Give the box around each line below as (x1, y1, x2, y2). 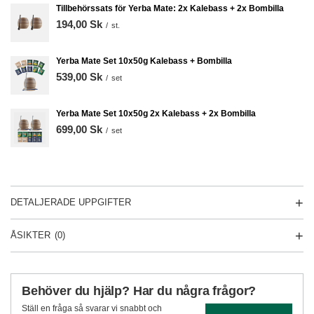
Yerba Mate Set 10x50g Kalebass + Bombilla (56, 56, 232, 66)
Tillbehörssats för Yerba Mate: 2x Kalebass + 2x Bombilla (56, 4, 284, 13)
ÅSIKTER (11, 230, 50, 240)
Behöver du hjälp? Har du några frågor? (22, 284, 257, 298)
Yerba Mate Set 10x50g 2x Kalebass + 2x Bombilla (56, 109, 256, 118)
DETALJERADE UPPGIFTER (11, 197, 131, 207)
